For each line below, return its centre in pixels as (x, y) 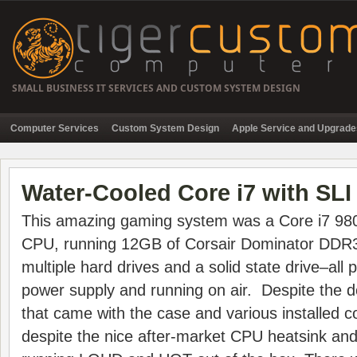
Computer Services (55, 128)
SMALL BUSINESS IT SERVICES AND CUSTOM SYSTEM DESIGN (156, 88)
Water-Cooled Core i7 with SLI (186, 192)
